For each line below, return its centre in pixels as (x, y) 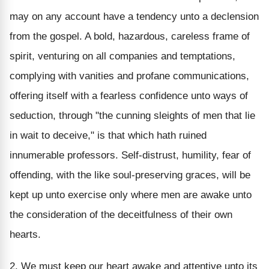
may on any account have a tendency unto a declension (134, 16)
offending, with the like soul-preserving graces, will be (130, 175)
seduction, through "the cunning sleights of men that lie (132, 115)
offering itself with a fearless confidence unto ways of (129, 95)
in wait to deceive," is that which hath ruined (108, 135)
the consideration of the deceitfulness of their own (121, 214)
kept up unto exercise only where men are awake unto (131, 195)
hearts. (25, 234)
